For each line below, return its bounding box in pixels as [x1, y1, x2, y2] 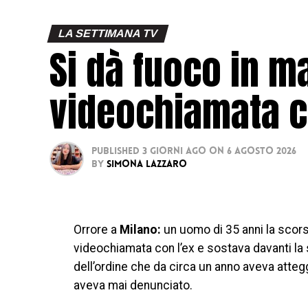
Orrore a [74, 222, 120, 236]
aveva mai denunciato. [74, 278, 192, 292]
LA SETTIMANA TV [56, 27, 159, 39]
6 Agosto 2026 [227, 146, 296, 157]
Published [91, 146, 140, 157]
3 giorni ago [142, 146, 206, 157]
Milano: [120, 222, 161, 236]
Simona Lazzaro [107, 159, 187, 170]
